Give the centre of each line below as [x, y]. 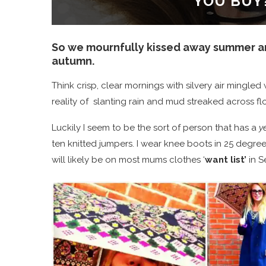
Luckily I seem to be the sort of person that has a [154, 128]
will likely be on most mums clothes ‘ [128, 160]
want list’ [226, 160]
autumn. [73, 61]
